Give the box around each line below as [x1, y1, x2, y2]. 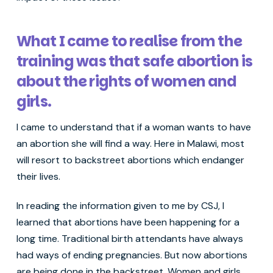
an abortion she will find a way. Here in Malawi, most [16, 136, 244, 150]
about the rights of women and [16, 71, 237, 91]
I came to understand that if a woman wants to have [16, 120, 251, 133]
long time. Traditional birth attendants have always [16, 232, 243, 245]
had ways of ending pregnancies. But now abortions [16, 248, 247, 261]
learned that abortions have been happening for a [16, 215, 239, 229]
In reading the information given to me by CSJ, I [16, 199, 224, 212]
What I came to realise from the [16, 30, 242, 51]
